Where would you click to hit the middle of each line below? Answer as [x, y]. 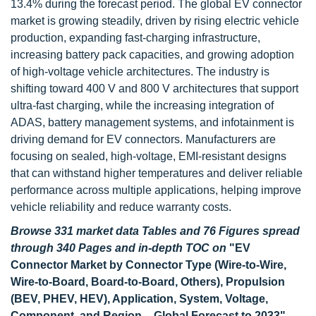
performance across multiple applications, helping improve [156, 190]
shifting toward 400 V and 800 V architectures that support [154, 89]
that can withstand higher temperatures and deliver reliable [157, 173]
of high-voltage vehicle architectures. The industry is [140, 72]
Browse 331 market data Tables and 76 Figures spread [155, 231]
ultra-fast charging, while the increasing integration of [142, 105]
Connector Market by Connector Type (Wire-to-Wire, [148, 265]
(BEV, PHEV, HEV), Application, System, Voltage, [139, 299]
